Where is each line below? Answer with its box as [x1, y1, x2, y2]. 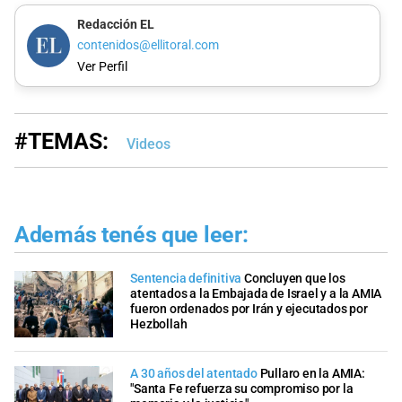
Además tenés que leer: [14, 221, 249, 248]
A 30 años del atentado [130, 365, 258, 381]
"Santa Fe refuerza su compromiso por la [130, 380, 354, 397]
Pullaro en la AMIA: [259, 365, 365, 381]
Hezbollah [130, 317, 188, 333]
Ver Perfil [76, 58, 127, 74]
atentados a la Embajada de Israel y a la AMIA [130, 286, 382, 302]
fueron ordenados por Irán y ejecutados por [130, 301, 368, 318]
